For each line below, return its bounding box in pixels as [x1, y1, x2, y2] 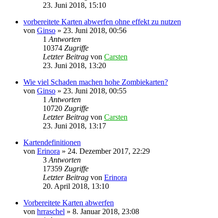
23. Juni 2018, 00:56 [63, 26, 127, 35]
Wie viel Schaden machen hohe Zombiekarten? [23, 77, 168, 86]
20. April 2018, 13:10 [43, 182, 109, 190]
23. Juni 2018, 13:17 [43, 121, 106, 130]
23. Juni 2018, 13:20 [43, 61, 106, 70]
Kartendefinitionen [23, 138, 81, 146]
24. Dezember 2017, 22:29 [68, 146, 150, 155]
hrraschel [37, 207, 65, 216]
